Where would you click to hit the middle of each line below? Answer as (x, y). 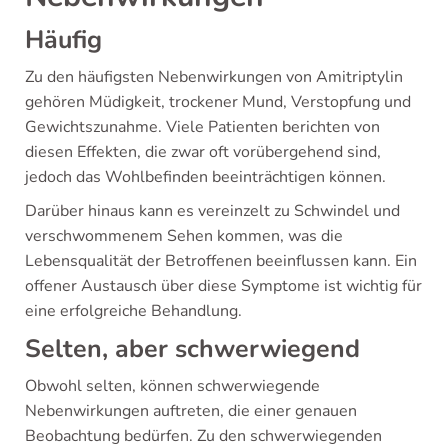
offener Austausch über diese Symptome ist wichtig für (223, 285)
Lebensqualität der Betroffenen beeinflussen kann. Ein (221, 260)
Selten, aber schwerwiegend (192, 348)
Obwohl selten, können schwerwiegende (172, 385)
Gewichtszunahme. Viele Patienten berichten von (202, 126)
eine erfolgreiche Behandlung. (133, 310)
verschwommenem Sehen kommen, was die (184, 235)
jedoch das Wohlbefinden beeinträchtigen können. (205, 176)
